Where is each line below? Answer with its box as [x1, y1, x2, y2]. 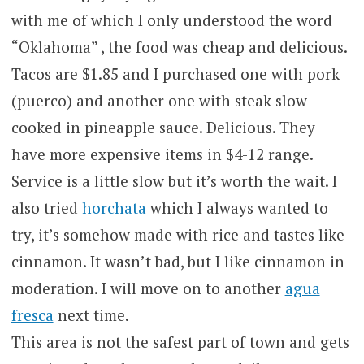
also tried [11, 197, 82, 218]
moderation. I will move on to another [11, 277, 285, 298]
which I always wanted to [149, 197, 328, 218]
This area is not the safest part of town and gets [11, 331, 349, 352]
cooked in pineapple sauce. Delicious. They [11, 116, 315, 137]
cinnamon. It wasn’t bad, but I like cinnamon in [11, 250, 344, 271]
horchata [81, 197, 150, 218]
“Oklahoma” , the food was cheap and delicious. [11, 36, 347, 57]
